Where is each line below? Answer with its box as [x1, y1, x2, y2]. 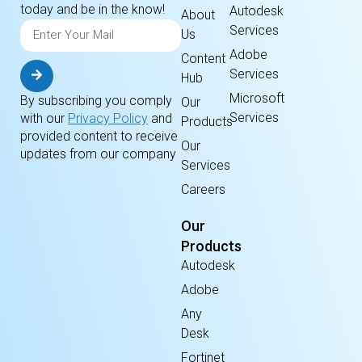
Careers [181, 182, 225, 198]
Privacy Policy [68, 110, 148, 126]
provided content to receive [20, 128, 178, 144]
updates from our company [20, 145, 176, 162]
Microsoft [229, 90, 284, 107]
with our [20, 110, 68, 126]
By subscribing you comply [20, 92, 172, 108]
